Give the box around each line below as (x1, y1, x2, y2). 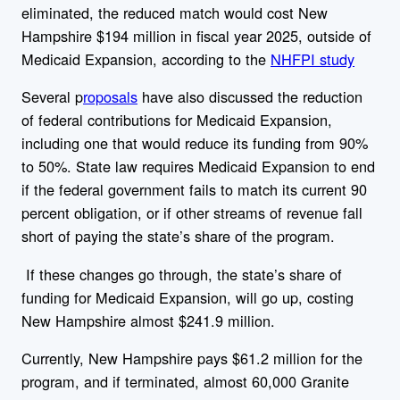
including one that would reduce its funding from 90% (21, 132, 368, 154)
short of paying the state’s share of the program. (21, 225, 335, 247)
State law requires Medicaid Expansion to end (76, 155, 375, 178)
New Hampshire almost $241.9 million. (21, 309, 279, 331)
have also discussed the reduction (137, 86, 362, 108)
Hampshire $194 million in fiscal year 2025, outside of (21, 25, 371, 47)
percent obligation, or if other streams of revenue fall (21, 202, 362, 224)
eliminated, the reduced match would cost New (21, 2, 328, 24)
